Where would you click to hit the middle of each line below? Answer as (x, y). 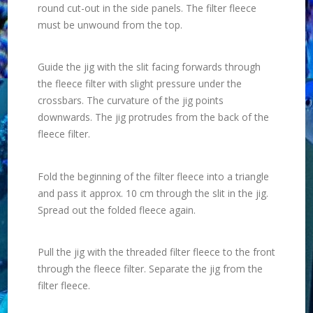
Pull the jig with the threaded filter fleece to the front (156, 252)
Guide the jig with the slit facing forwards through (149, 67)
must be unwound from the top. (110, 25)
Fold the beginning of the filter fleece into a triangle (153, 176)
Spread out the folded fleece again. (116, 210)
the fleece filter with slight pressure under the (139, 84)
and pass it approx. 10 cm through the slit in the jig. (153, 193)
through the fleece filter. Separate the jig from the (150, 268)
